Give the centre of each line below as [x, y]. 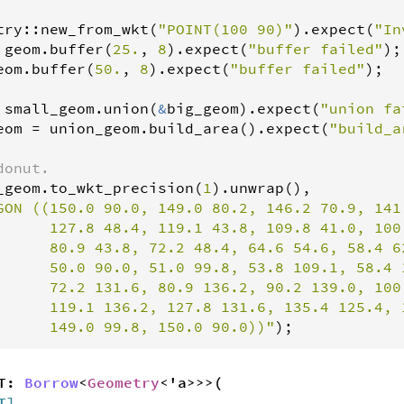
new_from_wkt [95, 28]
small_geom [50, 108]
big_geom [203, 108]
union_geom [95, 128]
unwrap [257, 187]
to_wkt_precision [122, 187]
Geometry [124, 382]
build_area [194, 128]
